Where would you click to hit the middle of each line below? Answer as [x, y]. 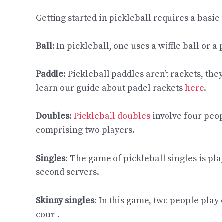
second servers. [67, 172]
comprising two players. [86, 130]
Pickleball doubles [112, 116]
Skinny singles [65, 200]
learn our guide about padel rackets [110, 88]
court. [48, 214]
